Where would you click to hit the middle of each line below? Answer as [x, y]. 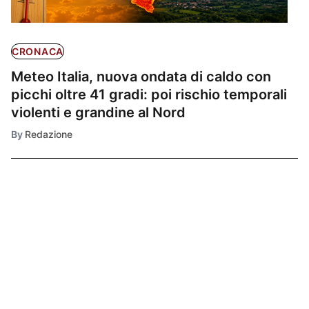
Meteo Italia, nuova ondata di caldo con [141, 77]
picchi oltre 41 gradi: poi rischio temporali [149, 95]
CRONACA [38, 52]
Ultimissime [58, 223]
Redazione [49, 134]
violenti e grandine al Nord [98, 113]
